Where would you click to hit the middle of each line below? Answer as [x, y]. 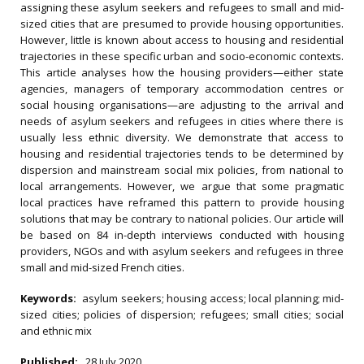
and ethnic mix [56, 331]
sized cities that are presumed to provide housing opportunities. [182, 24]
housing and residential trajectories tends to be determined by [182, 154]
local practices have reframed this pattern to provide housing [182, 202]
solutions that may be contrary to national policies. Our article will [182, 219]
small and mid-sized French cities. [102, 267]
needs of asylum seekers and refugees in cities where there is [182, 121]
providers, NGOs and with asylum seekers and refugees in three [182, 251]
